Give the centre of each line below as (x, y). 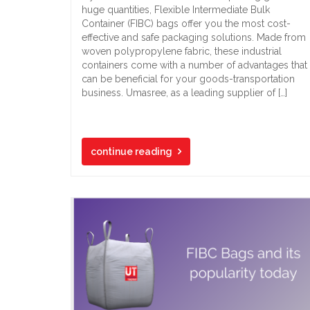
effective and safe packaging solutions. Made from (194, 37)
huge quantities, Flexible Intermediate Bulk (176, 10)
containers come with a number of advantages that (194, 65)
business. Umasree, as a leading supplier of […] (184, 93)
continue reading (131, 152)
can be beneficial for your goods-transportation (188, 79)
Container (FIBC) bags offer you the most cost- (186, 24)
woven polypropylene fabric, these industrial (182, 51)
